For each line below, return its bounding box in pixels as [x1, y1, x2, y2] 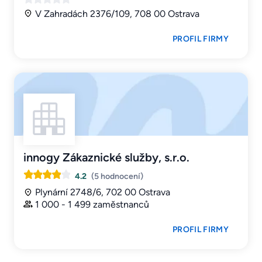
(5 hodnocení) [91, 171, 143, 182]
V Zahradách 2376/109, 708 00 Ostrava [35, 8, 199, 19]
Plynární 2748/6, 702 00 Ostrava [35, 187, 170, 198]
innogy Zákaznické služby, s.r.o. [23, 150, 189, 165]
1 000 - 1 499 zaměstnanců [35, 199, 149, 211]
